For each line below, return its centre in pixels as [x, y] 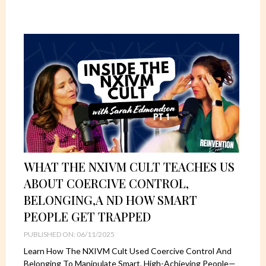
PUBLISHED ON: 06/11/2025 [69, 234]
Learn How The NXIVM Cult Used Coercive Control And [128, 251]
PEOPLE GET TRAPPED [87, 216]
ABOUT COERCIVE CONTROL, [106, 183]
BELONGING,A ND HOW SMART [110, 199]
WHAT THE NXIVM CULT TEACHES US [129, 166]
